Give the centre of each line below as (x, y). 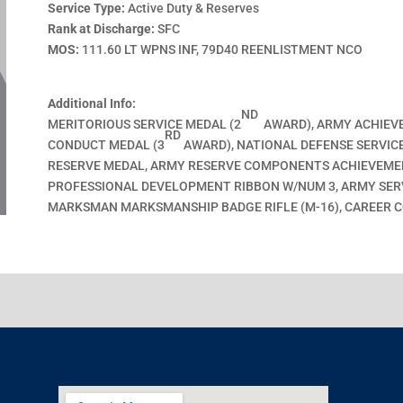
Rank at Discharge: (102, 29)
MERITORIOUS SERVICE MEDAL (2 (145, 124)
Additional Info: (92, 103)
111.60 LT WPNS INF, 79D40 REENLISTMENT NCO (221, 49)
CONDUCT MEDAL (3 (107, 145)
